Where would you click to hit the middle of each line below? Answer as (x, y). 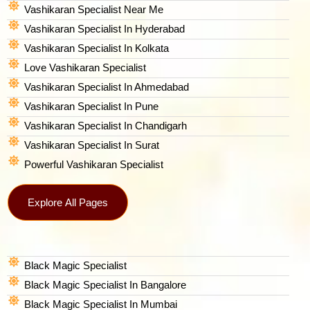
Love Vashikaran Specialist (85, 67)
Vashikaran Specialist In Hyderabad (104, 28)
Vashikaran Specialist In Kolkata (97, 48)
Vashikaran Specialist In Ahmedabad (107, 86)
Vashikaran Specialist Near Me (94, 9)
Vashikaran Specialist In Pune (91, 106)
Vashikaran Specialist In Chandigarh (106, 125)
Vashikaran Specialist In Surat (92, 145)
